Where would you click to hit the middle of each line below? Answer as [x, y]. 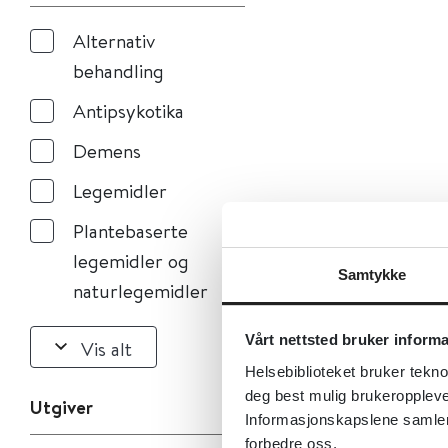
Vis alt [106, 348]
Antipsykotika [128, 110]
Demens [107, 150]
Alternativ [114, 40]
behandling [118, 70]
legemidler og [131, 260]
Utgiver [61, 407]
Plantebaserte [130, 230]
